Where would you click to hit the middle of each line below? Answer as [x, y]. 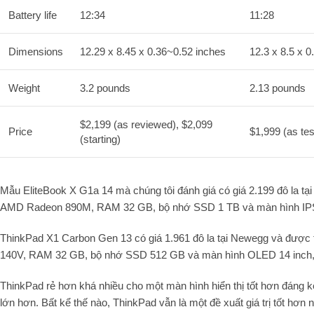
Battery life [33, 15]
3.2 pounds [105, 88]
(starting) [100, 139]
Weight [24, 88]
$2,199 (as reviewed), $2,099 [146, 124]
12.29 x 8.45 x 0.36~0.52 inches [153, 51]
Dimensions [36, 51]
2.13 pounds [278, 88]
